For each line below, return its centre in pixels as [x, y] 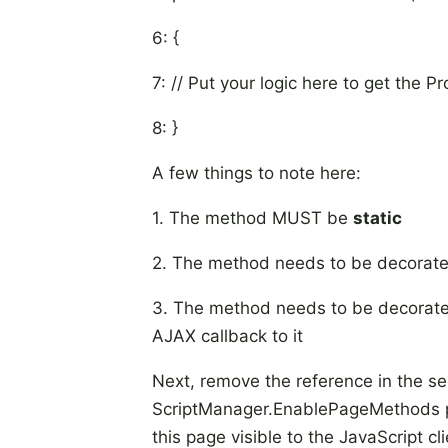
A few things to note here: [256, 173]
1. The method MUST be [252, 218]
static [377, 218]
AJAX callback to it [227, 336]
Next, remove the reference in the [290, 381]
